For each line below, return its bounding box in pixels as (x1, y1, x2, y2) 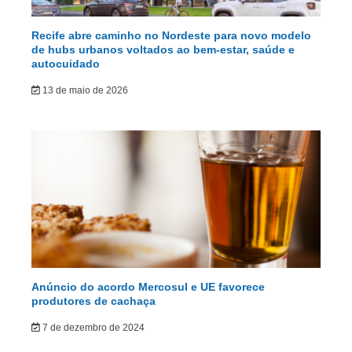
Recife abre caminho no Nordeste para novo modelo (31, 29, 311, 42)
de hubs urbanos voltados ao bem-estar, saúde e (31, 43, 295, 57)
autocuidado (31, 57, 100, 71)
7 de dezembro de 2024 (40, 322, 145, 334)
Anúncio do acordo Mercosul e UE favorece (31, 280, 265, 294)
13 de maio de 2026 (40, 85, 128, 97)
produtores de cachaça (31, 295, 156, 308)
